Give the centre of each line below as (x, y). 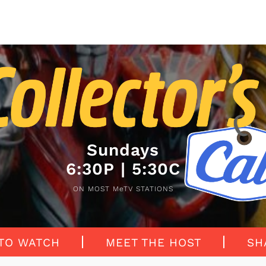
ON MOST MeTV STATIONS (123, 189)
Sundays (123, 150)
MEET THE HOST (153, 243)
